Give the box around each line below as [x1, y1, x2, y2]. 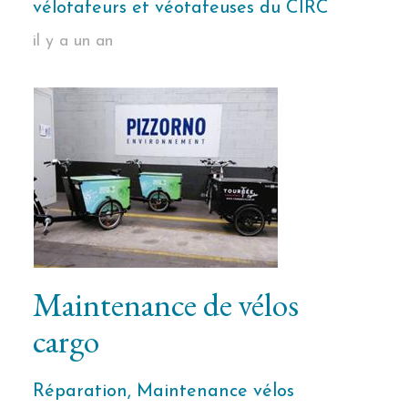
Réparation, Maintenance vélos [32, 382, 294, 401]
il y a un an [32, 33, 113, 50]
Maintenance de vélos [32, 283, 299, 326]
